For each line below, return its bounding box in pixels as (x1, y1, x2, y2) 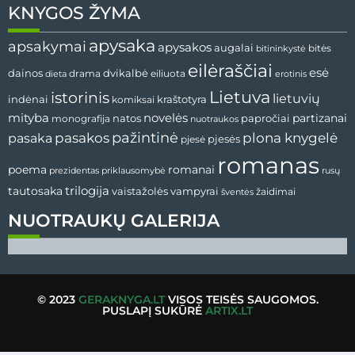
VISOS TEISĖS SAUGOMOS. (164, 292, 319, 307)
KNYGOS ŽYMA (8, 2, 140, 25)
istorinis (51, 89, 109, 108)
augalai (214, 42, 254, 55)
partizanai (292, 111, 347, 126)
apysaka (89, 35, 155, 56)
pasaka (8, 130, 52, 147)
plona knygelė (242, 130, 338, 147)
